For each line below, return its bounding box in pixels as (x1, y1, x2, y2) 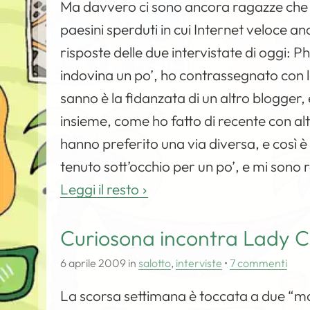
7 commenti (230, 256, 288, 270)
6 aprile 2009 (60, 256, 127, 270)
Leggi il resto (60, 180, 140, 198)
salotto (138, 256, 172, 270)
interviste (176, 256, 223, 270)
